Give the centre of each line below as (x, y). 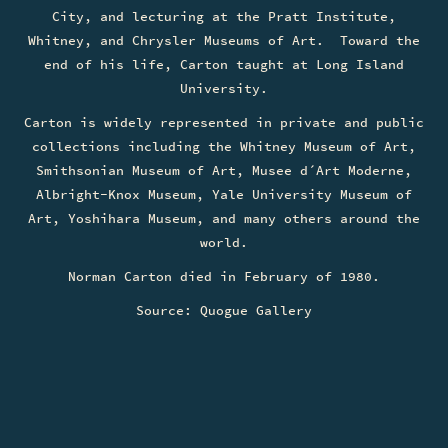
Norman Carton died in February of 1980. (224, 277)
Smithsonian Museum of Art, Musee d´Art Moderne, (224, 171)
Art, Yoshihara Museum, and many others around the (224, 219)
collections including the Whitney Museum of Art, (224, 147)
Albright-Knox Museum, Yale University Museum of (224, 195)
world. (224, 243)
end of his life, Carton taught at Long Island (224, 65)
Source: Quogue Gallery (224, 311)
